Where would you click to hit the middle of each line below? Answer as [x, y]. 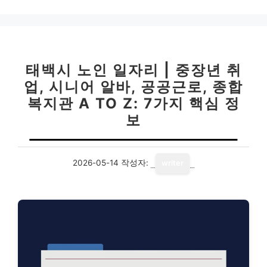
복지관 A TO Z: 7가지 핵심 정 [133, 104]
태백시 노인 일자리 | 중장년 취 [133, 70]
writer [173, 163]
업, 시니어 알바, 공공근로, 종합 [133, 87]
